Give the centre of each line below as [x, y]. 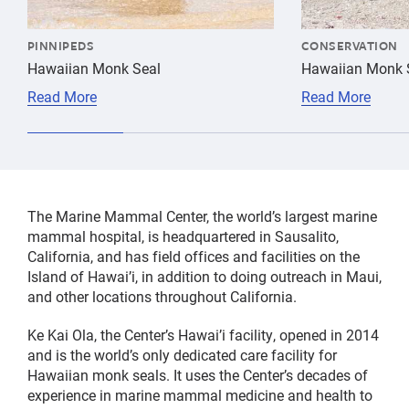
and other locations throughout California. [164, 297]
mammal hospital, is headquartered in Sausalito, [183, 236]
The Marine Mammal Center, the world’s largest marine [202, 216]
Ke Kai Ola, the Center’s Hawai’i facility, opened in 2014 [203, 335]
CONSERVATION [350, 46]
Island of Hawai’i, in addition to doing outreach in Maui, [204, 277]
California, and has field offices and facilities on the [194, 257]
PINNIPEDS [61, 46]
